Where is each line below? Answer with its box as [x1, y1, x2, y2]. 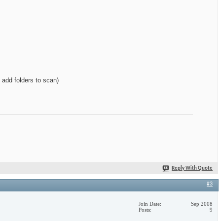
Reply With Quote [172, 166, 213, 172]
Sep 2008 [191, 201, 213, 207]
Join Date [139, 201, 160, 207]
